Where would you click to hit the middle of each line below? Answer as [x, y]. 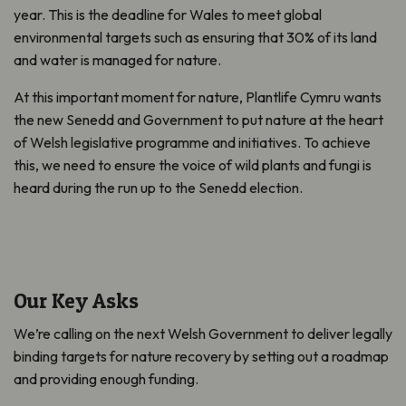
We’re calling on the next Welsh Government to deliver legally [203, 333]
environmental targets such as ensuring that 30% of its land [195, 37]
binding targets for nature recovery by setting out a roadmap [201, 356]
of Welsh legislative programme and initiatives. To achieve [192, 142]
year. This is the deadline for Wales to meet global [168, 14]
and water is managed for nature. [117, 59]
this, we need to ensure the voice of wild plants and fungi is [193, 164]
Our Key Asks [76, 300]
